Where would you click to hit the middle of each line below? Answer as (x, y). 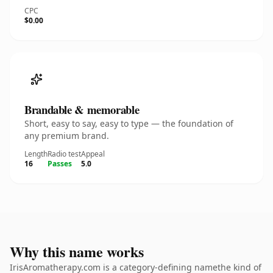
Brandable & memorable (82, 109)
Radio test (64, 154)
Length (36, 154)
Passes (60, 164)
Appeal (93, 154)
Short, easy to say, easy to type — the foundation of (129, 123)
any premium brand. (67, 136)
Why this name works (77, 251)
